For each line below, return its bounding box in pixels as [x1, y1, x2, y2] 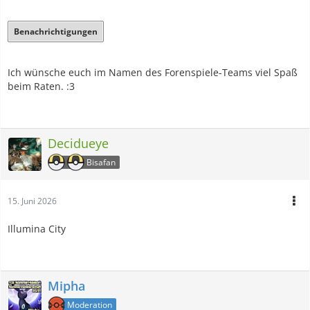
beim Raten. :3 [8, 79, 75, 93]
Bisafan [86, 156, 116, 168]
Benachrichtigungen [14, 25, 98, 37]
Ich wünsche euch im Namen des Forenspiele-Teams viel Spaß [8, 65, 298, 79]
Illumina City [8, 221, 66, 235]
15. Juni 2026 [8, 194, 57, 207]
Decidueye [48, 134, 109, 152]
